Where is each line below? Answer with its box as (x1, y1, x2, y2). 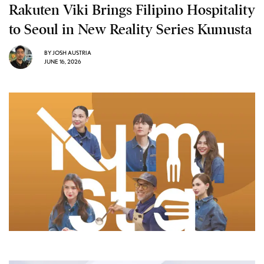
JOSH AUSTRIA (52, 49, 91, 57)
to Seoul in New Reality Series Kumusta (9, 20, 252, 38)
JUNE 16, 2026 (44, 58, 81, 65)
